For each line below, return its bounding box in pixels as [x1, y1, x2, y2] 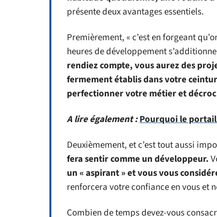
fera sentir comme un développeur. [67, 153, 209, 166]
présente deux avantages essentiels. [67, 5, 204, 18]
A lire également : [67, 113, 138, 126]
